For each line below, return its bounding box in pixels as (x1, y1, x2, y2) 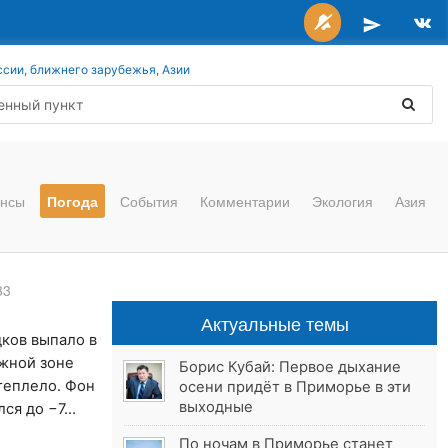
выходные (179, 398, 254, 417)
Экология (312, 191, 373, 211)
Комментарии (200, 191, 290, 211)
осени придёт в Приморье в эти (179, 378, 412, 397)
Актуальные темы (200, 310, 349, 337)
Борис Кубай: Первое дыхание (179, 358, 402, 377)
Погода (47, 191, 98, 211)
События (120, 191, 178, 211)
